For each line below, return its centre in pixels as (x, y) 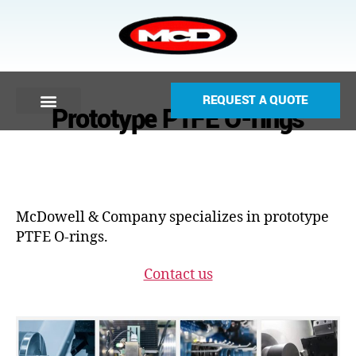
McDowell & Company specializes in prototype (172, 217)
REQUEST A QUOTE (255, 100)
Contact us (178, 275)
